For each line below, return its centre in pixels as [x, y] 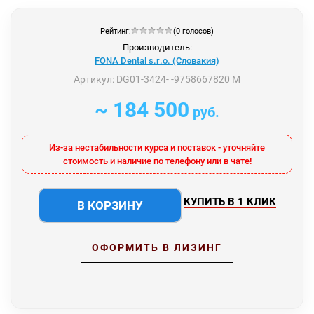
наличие [134, 161]
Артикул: [94, 79]
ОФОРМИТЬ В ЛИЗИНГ [157, 247]
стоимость [85, 161]
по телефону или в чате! [201, 161]
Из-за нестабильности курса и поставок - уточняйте [157, 147]
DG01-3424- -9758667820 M [177, 79]
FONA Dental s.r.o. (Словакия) [157, 60]
